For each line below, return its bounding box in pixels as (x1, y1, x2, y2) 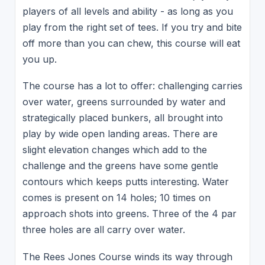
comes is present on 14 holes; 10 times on (22, 192, 211, 204)
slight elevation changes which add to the (22, 144, 207, 156)
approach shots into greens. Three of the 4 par (22, 208, 237, 220)
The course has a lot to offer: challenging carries (22, 80, 243, 92)
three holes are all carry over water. (22, 224, 185, 236)
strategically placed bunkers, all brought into (22, 112, 223, 124)
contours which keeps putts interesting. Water (22, 176, 229, 188)
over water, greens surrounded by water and (22, 96, 225, 108)
